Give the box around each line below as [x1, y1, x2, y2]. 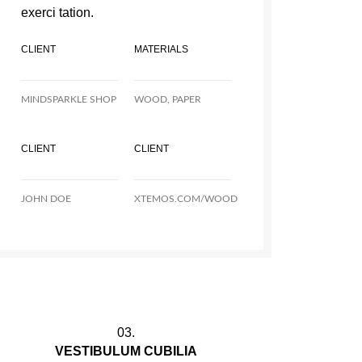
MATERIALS [133, 44, 188, 55]
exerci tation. [20, 6, 94, 19]
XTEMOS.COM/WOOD [133, 194, 238, 204]
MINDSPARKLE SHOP [20, 95, 116, 104]
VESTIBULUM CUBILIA [54, 344, 197, 358]
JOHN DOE [20, 194, 71, 204]
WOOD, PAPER [133, 95, 201, 104]
